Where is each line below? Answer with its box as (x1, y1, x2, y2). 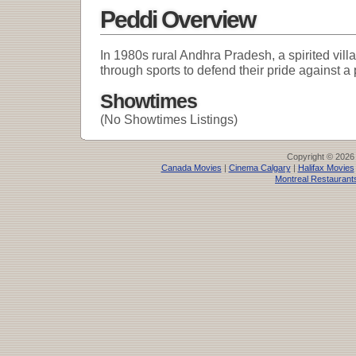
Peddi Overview (100, 6, 255, 33)
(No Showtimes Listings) (100, 112, 238, 127)
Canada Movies (161, 163, 222, 173)
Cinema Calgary (228, 163, 291, 173)
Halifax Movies (297, 163, 354, 173)
